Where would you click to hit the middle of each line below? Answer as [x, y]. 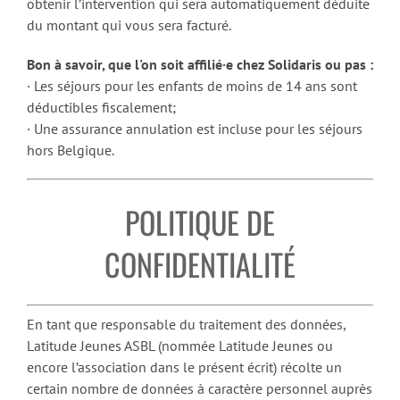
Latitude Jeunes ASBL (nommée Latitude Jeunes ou [180, 346]
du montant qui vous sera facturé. [129, 25]
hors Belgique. [71, 150]
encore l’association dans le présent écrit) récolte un [184, 367]
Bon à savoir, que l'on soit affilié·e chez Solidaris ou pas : [200, 64]
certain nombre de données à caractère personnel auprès [200, 389]
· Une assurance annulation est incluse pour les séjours [195, 128]
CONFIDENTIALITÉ [200, 263]
